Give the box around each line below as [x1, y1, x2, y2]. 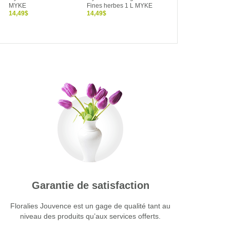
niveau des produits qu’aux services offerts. [20, 212, 161, 220]
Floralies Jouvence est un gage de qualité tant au [10, 201, 170, 210]
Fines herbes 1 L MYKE [87, 2, 152, 10]
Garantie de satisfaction [31, 179, 149, 191]
